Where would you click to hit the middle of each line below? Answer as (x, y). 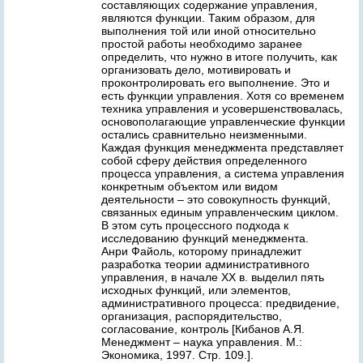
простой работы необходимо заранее (202, 44)
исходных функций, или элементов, (196, 290)
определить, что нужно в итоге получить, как (219, 57)
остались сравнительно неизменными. (204, 135)
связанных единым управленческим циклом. (220, 212)
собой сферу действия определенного (204, 160)
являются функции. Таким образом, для (208, 18)
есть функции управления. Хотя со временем (223, 96)
